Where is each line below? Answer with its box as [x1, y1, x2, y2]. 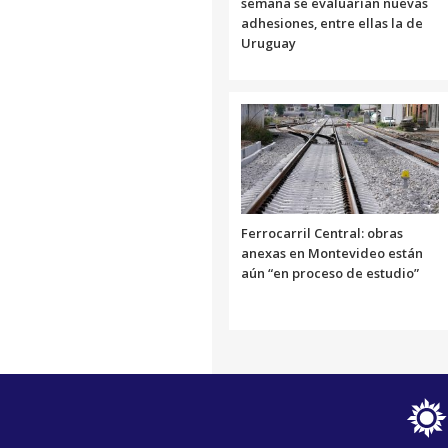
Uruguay [241, 33, 296, 52]
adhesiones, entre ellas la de [241, 13, 423, 32]
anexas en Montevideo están [241, 243, 423, 262]
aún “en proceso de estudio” [241, 263, 419, 282]
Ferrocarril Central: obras [241, 223, 403, 242]
